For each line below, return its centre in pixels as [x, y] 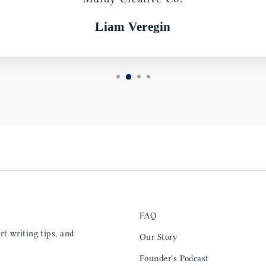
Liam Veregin [133, 27]
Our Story [159, 237]
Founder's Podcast [174, 258]
